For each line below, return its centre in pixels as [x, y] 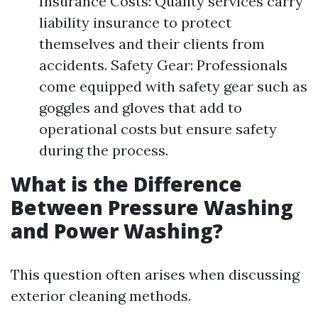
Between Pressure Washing [152, 207]
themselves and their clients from [152, 44]
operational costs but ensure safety [158, 129]
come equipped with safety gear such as [173, 86]
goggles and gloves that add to [141, 108]
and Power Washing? [117, 231]
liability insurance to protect [135, 22]
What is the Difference [126, 184]
